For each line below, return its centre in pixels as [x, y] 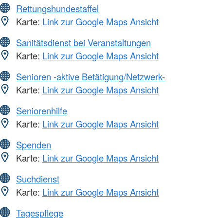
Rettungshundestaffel [57, 8]
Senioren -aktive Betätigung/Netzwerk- [91, 76]
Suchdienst [38, 178]
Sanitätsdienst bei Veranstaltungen [83, 42]
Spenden [34, 144]
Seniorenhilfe [42, 110]
